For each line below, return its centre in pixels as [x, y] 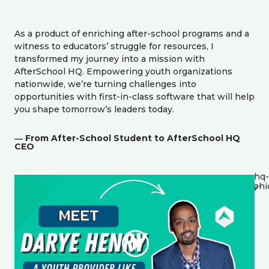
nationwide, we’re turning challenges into [105, 84]
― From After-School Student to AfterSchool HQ [127, 138]
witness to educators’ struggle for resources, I [114, 47]
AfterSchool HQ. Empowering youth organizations [123, 72]
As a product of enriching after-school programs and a [132, 34]
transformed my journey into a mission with [110, 59]
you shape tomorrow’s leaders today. [94, 110]
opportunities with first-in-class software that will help [134, 97]
